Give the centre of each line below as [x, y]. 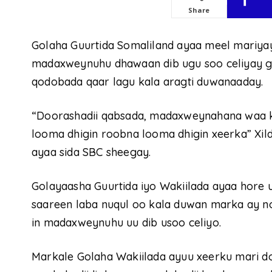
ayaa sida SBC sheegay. [91, 152]
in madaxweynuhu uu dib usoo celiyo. [127, 223]
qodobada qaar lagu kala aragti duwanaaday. [148, 82]
